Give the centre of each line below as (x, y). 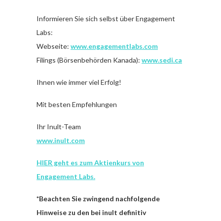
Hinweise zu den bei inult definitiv (91, 212)
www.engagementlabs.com (114, 46)
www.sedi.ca (162, 60)
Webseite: (54, 46)
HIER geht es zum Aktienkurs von (90, 162)
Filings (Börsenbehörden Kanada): (89, 60)
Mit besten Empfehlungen (77, 104)
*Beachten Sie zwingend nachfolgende (98, 198)
